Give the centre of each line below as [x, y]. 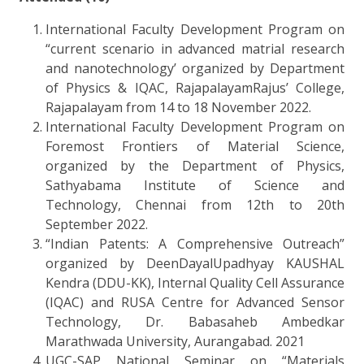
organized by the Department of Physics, [195, 165]
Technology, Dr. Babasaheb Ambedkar [195, 321]
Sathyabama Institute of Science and [195, 185]
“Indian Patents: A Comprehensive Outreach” [195, 243]
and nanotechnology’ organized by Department [195, 68]
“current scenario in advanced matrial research [195, 48]
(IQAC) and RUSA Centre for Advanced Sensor [195, 302]
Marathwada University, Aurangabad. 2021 [175, 341]
